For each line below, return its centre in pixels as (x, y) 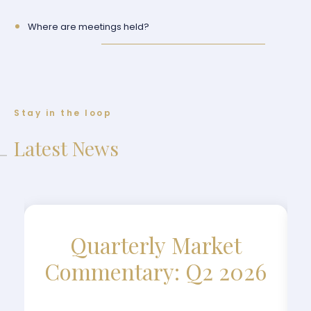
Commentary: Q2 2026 (155, 271)
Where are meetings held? (89, 27)
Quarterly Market (155, 245)
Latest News (66, 148)
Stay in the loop (63, 113)
